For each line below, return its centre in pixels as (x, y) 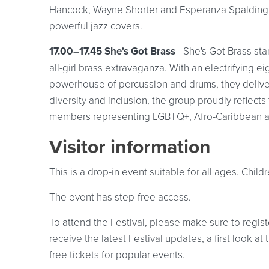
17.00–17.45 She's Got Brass (112, 51)
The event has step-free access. (120, 197)
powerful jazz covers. (96, 26)
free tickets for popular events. (117, 254)
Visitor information (130, 147)
